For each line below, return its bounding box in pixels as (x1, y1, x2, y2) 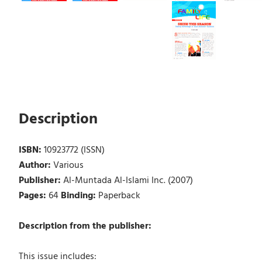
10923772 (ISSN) (43, 142, 105, 158)
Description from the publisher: (18, 218, 151, 234)
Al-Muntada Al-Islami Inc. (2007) (63, 173, 193, 188)
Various (53, 157, 84, 173)
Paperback (98, 188, 140, 204)
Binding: (60, 188, 98, 204)
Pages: (18, 188, 49, 204)
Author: (18, 157, 53, 173)
